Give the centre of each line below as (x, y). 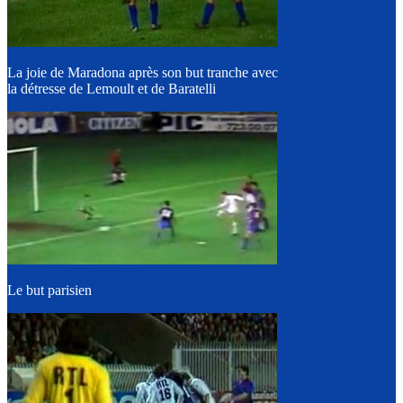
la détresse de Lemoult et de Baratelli (112, 89)
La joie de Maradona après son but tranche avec (143, 72)
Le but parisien (49, 290)
